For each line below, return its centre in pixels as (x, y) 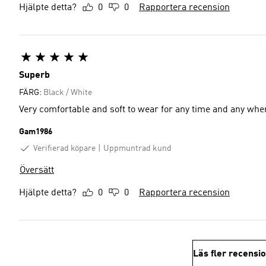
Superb (34, 75)
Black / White (68, 92)
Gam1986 (36, 132)
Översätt (37, 171)
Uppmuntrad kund (137, 148)
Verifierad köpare (64, 148)
